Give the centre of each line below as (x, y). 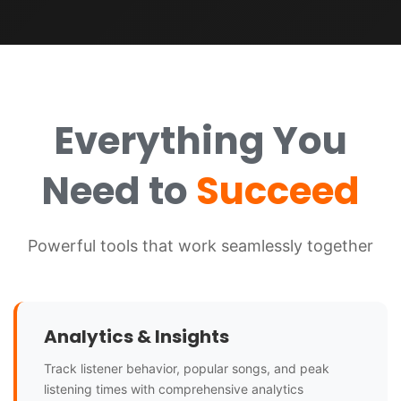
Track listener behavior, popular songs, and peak (187, 368)
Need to (119, 191)
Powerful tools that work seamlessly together (200, 245)
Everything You (200, 141)
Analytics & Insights (137, 336)
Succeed (278, 191)
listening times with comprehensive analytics (174, 388)
